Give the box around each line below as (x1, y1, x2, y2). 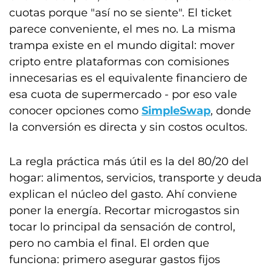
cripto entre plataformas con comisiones (9, 54, 229, 68)
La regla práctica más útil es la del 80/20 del (9, 154, 249, 168)
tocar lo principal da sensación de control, (9, 220, 235, 233)
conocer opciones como (9, 103, 142, 117)
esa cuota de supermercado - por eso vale (9, 87, 237, 101)
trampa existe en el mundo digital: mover (9, 38, 235, 52)
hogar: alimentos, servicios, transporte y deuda (9, 171, 262, 184)
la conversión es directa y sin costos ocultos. (9, 120, 247, 134)
